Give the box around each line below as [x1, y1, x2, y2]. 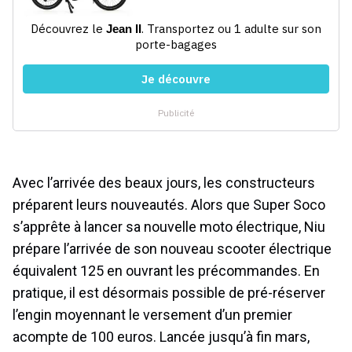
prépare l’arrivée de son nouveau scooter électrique [13, 240, 332, 258]
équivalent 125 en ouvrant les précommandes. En [13, 262, 320, 280]
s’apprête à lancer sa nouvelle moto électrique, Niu [13, 218, 325, 236]
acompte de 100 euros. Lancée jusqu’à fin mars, [13, 328, 310, 346]
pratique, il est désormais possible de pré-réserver [13, 284, 325, 302]
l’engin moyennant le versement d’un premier [13, 306, 292, 324]
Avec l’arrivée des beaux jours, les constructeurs [13, 174, 315, 192]
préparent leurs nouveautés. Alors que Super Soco [13, 196, 325, 214]
